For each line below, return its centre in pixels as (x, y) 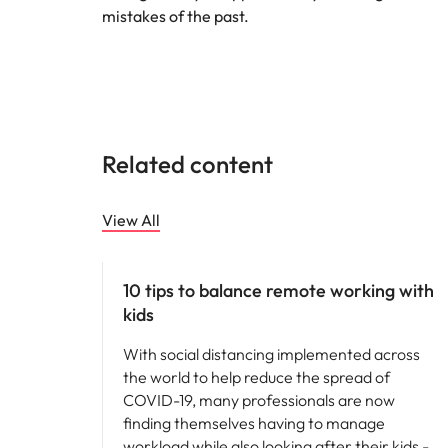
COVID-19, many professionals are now (259, 400)
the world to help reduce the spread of (256, 377)
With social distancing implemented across (271, 354)
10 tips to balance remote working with (278, 290)
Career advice (151, 244)
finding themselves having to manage (254, 423)
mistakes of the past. (175, 16)
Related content (187, 164)
